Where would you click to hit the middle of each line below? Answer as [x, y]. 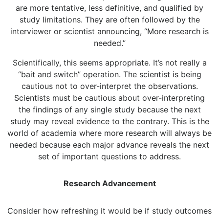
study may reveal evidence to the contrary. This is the [109, 121]
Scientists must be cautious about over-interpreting [109, 98]
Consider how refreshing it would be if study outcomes [109, 211]
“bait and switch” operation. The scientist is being [109, 75]
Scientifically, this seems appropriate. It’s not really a [109, 63]
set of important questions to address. [109, 157]
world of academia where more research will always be [109, 133]
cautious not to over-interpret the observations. [109, 86]
